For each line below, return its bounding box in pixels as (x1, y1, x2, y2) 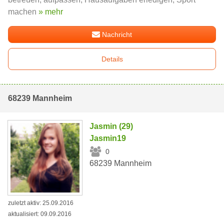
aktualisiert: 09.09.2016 (8, 210, 71, 217)
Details (101, 55, 123, 63)
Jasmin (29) (89, 122, 133, 131)
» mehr (38, 7, 63, 16)
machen (8, 7, 38, 16)
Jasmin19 (89, 134, 126, 143)
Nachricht (102, 30, 132, 39)
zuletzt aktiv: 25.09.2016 (8, 199, 73, 206)
